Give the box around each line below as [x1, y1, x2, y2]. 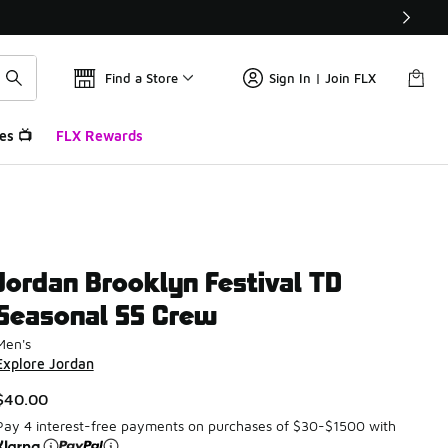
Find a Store [105, 70, 178, 86]
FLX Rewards [55, 127, 143, 144]
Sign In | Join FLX [269, 70, 376, 86]
